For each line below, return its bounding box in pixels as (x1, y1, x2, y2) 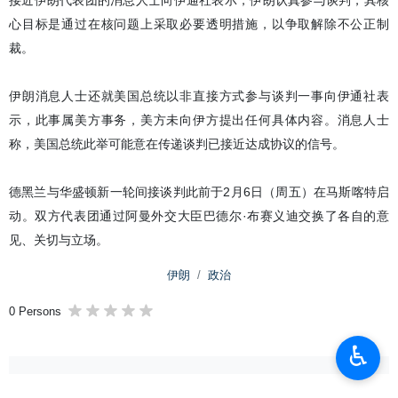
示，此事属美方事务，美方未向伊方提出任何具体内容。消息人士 (9, 113, 389, 127)
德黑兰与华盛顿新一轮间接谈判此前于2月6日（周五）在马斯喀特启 (9, 185, 389, 199)
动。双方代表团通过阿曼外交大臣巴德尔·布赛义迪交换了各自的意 (9, 209, 389, 223)
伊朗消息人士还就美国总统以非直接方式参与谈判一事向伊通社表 (9, 89, 389, 103)
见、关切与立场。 (9, 233, 108, 247)
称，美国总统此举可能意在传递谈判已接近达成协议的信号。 (9, 137, 345, 151)
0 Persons (9, 305, 61, 318)
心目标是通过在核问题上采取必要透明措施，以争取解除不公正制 (9, 17, 389, 31)
